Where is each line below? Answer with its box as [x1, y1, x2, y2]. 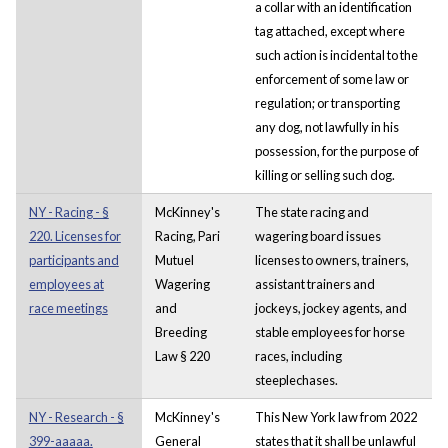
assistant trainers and [254, 275, 375, 292]
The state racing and [254, 203, 369, 220]
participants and [28, 251, 119, 268]
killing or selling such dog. [254, 166, 395, 183]
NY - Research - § [28, 408, 124, 425]
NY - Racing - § [28, 203, 109, 220]
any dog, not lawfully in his [254, 118, 399, 135]
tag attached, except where [254, 22, 405, 39]
